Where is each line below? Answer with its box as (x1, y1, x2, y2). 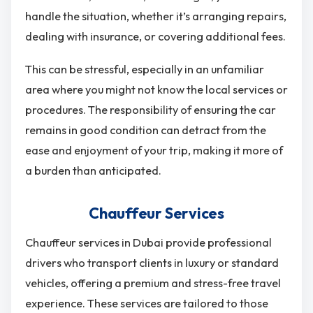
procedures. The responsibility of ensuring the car (25, 103, 276, 117)
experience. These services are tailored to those (25, 296, 268, 311)
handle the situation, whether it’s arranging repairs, (25, 9, 286, 24)
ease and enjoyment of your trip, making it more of (25, 143, 283, 158)
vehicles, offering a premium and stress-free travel (25, 276, 281, 291)
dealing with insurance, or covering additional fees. (25, 29, 286, 44)
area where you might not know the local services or (25, 82, 288, 97)
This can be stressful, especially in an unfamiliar (25, 62, 264, 77)
